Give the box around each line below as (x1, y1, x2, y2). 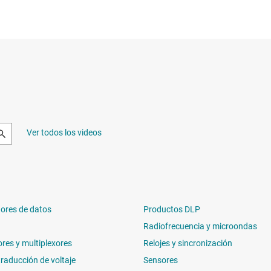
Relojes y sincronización (143, 238, 233, 248)
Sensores (143, 255, 178, 265)
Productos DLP (143, 204, 201, 214)
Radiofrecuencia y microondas (143, 221, 258, 231)
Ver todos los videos (27, 127, 102, 137)
